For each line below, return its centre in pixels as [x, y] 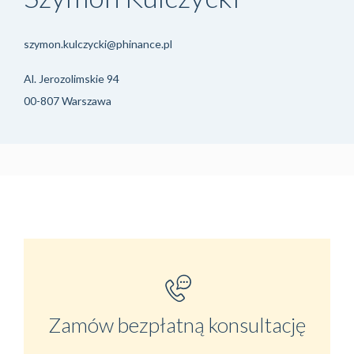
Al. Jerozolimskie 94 [72, 79]
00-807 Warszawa [68, 101]
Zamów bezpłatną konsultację [177, 325]
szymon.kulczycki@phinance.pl [98, 44]
